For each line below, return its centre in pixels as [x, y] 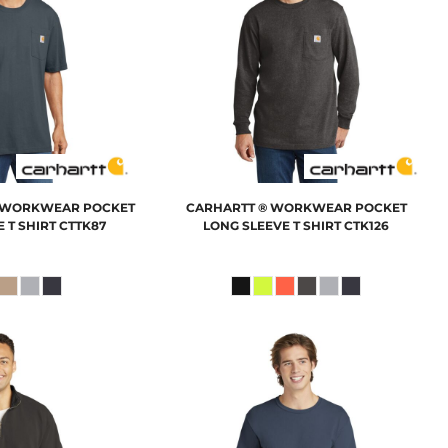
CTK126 [367, 226]
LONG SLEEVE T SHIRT [272, 226]
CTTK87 [82, 226]
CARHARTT [220, 208]
